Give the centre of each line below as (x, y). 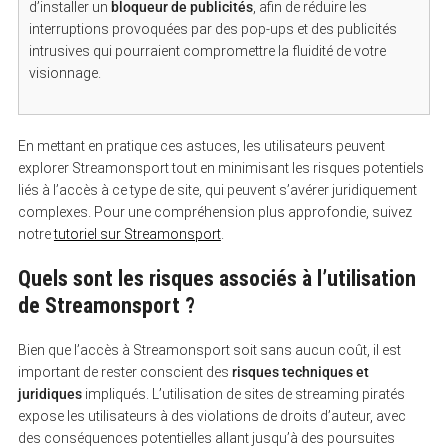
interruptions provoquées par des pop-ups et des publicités (212, 28)
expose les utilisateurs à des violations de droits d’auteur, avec (211, 415)
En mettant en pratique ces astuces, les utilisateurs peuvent (201, 145)
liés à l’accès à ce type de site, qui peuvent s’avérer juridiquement (217, 189)
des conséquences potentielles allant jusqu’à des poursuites (206, 437)
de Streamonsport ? (106, 305)
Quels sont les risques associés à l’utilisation (216, 278)
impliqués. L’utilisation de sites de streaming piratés (243, 393)
